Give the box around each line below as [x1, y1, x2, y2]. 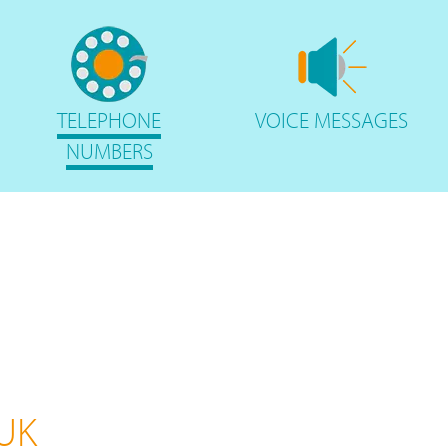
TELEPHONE [57, 106, 162, 134]
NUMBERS [65, 137, 153, 165]
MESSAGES [314, 106, 409, 134]
